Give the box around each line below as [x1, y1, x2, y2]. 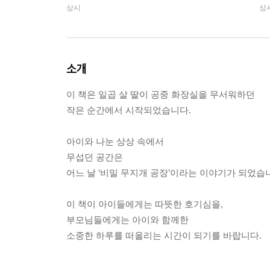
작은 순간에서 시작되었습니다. [66, 105, 191, 116]
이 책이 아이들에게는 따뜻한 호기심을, [66, 199, 223, 210]
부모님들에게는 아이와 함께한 [66, 215, 189, 225]
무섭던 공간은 [66, 152, 123, 163]
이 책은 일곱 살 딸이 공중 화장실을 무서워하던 [66, 89, 255, 100]
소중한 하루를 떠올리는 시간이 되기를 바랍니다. [66, 230, 262, 241]
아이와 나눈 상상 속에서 [66, 136, 164, 147]
